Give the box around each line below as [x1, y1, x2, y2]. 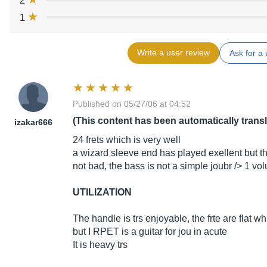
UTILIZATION [73, 187, 132, 198]
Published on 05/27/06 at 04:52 [73, 99, 191, 109]
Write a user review [136, 48, 210, 58]
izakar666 [14, 117, 52, 128]
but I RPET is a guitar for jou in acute [73, 226, 227, 237]
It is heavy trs [73, 240, 128, 250]
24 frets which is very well [73, 135, 181, 145]
